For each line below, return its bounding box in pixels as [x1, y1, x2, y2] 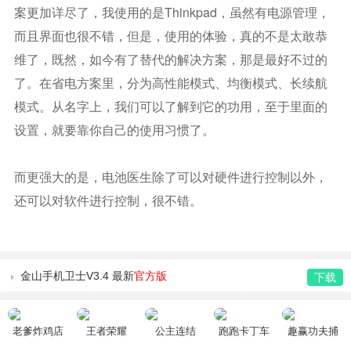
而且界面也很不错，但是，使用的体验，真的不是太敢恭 [13, 27, 327, 45]
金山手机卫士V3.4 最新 [20, 270, 134, 282]
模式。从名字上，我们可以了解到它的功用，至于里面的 [13, 97, 327, 115]
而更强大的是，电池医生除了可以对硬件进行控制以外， [13, 168, 327, 186]
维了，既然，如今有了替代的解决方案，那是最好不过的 [13, 50, 327, 68]
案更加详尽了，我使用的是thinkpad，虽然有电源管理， [13, 3, 330, 21]
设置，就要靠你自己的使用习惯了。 [13, 121, 215, 139]
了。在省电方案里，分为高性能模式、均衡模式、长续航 [13, 74, 327, 92]
